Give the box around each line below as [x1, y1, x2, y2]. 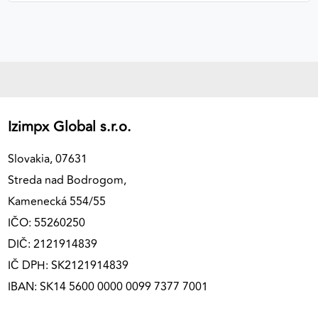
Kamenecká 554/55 [8, 193, 106, 211]
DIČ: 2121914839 [8, 236, 97, 253]
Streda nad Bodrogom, [8, 172, 126, 190]
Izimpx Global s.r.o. [8, 116, 131, 138]
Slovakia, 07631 [8, 150, 90, 168]
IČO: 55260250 [8, 214, 85, 232]
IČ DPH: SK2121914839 [8, 257, 128, 275]
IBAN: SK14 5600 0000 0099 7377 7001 [8, 278, 208, 296]
